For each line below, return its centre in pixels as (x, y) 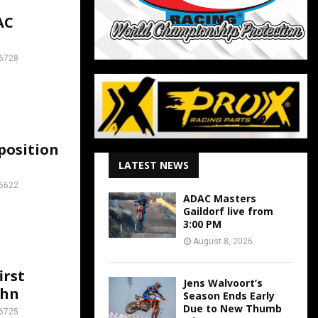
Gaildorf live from (228, 212)
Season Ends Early (229, 296)
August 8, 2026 (223, 242)
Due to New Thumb (232, 309)
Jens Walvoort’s (223, 283)
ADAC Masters (220, 199)
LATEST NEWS (154, 165)
